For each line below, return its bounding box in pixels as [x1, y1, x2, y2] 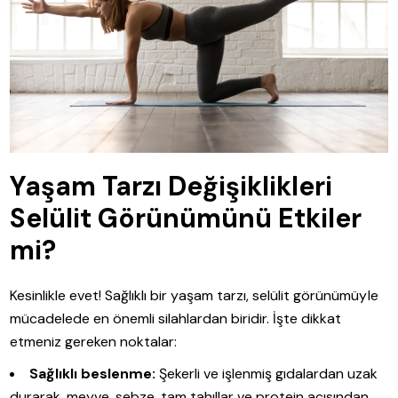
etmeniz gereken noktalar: [10, 332, 178, 352]
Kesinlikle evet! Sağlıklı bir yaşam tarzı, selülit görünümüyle [10, 286, 378, 306]
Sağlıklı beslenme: [29, 364, 156, 384]
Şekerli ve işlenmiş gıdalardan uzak [155, 364, 378, 384]
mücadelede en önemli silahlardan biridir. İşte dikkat [10, 309, 342, 329]
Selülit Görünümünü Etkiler [10, 201, 362, 236]
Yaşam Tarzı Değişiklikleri [10, 169, 333, 204]
